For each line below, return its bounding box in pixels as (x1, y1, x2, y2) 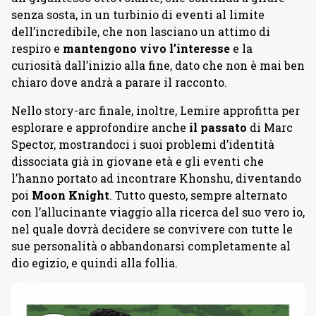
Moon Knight (32, 187, 109, 202)
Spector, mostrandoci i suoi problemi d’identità (11, 136, 274, 152)
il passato (189, 119, 247, 135)
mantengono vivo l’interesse (63, 40, 230, 56)
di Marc (247, 119, 293, 135)
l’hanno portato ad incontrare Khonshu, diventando (11, 170, 301, 186)
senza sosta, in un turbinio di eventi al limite (11, 6, 265, 22)
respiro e (11, 40, 63, 56)
